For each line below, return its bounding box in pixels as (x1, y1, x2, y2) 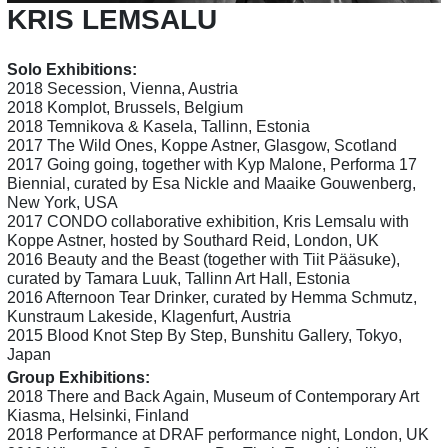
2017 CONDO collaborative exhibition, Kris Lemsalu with (7, 212, 409, 230)
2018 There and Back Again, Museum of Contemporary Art (7, 388, 419, 406)
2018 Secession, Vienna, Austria (7, 79, 238, 97)
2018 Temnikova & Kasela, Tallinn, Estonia (7, 117, 310, 135)
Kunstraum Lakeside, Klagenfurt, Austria (7, 307, 291, 325)
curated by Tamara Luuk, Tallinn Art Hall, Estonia (7, 269, 350, 287)
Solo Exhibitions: (7, 60, 137, 78)
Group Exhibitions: (7, 369, 150, 387)
